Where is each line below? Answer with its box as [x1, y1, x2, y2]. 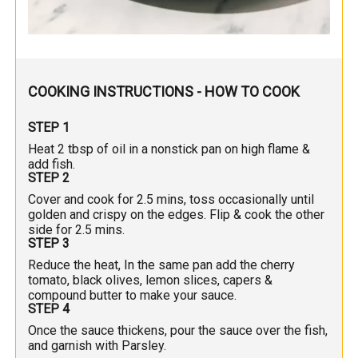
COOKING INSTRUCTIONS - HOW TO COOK [28, 83, 300, 101]
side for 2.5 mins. [28, 222, 125, 238]
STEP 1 [28, 120, 70, 136]
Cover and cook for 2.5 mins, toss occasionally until [28, 192, 315, 208]
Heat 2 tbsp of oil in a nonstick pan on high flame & [28, 141, 311, 157]
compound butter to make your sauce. [28, 288, 237, 304]
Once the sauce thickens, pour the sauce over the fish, [28, 323, 328, 339]
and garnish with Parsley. [28, 338, 167, 354]
